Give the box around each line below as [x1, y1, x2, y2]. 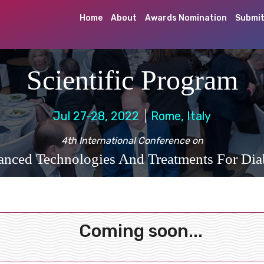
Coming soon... [79, 220, 203, 242]
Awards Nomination [145, 13, 227, 23]
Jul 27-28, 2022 [53, 109, 145, 123]
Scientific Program [26, 64, 238, 95]
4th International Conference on [61, 135, 203, 146]
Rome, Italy [148, 109, 211, 123]
